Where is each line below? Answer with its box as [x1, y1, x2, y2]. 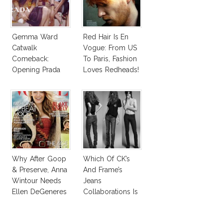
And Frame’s [83, 166, 122, 174]
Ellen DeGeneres [12, 188, 67, 196]
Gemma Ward [12, 33, 58, 41]
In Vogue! [12, 199, 43, 207]
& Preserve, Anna [12, 166, 67, 174]
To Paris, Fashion [83, 55, 137, 63]
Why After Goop [12, 155, 66, 163]
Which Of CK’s [83, 155, 130, 163]
